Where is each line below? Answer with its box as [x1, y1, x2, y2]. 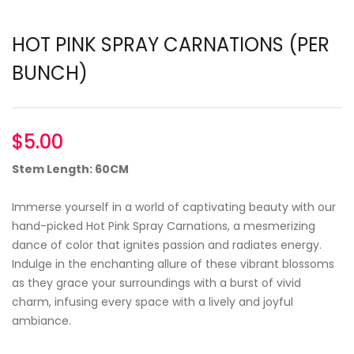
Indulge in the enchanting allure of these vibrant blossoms [12, 256, 334, 273]
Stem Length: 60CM [12, 161, 129, 178]
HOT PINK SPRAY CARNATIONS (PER [12, 32, 330, 58]
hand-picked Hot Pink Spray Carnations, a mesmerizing [12, 218, 315, 235]
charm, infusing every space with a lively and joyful [12, 294, 293, 311]
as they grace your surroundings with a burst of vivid [12, 275, 301, 292]
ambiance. [12, 313, 71, 330]
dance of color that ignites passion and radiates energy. [12, 237, 322, 254]
